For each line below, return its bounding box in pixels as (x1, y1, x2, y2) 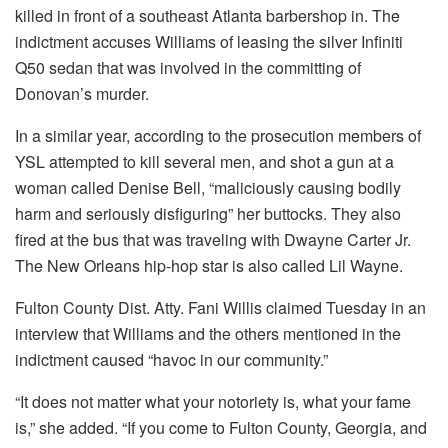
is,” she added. (15, 415, 118, 439)
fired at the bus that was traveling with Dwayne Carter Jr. (15, 227, 411, 251)
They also (331, 201, 401, 225)
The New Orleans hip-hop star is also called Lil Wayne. (15, 253, 403, 277)
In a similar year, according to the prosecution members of (15, 123, 421, 147)
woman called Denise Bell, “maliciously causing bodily (15, 175, 401, 199)
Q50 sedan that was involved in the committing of (15, 55, 361, 79)
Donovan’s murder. (15, 81, 149, 105)
